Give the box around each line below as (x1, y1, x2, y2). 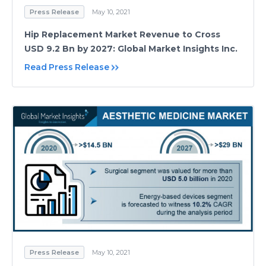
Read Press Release (24, 62, 109, 73)
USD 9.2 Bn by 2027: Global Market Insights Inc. (24, 43, 237, 55)
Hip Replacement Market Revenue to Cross (24, 29, 220, 40)
